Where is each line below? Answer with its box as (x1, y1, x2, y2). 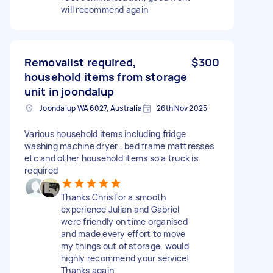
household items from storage (24, 69, 188, 84)
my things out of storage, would (61, 239, 189, 252)
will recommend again (61, 3, 148, 15)
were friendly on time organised (61, 215, 188, 227)
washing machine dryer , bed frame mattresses (24, 140, 214, 152)
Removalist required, (24, 54, 136, 69)
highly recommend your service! (61, 252, 190, 264)
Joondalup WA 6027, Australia (39, 102, 142, 113)
